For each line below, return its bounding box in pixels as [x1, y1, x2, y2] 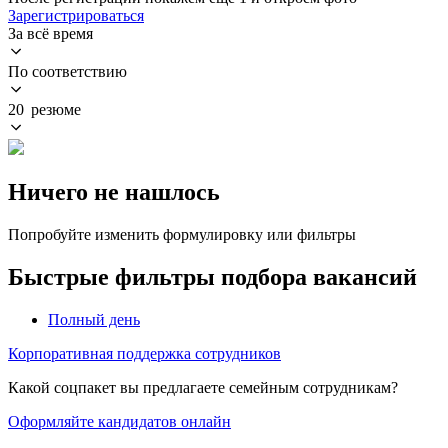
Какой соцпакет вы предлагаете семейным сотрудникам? [8, 378, 398, 396]
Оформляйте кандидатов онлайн [8, 412, 231, 430]
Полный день [48, 310, 140, 328]
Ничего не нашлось [8, 178, 220, 205]
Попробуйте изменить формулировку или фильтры [8, 225, 356, 243]
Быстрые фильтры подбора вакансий [8, 263, 417, 290]
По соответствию [8, 62, 127, 80]
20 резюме [8, 100, 81, 118]
